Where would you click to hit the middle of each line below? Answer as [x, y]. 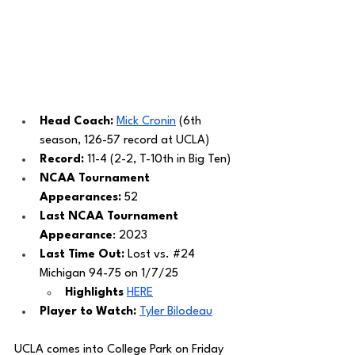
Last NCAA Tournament [111, 217]
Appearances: [80, 198]
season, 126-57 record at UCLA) [124, 141]
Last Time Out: [84, 255]
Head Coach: [78, 122]
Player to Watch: [90, 312]
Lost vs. [150, 255]
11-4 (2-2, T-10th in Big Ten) [159, 160]
